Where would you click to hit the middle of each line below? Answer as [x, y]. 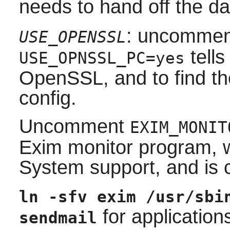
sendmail [58, 218]
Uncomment [74, 127]
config [45, 98]
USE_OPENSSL [72, 37]
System [51, 168]
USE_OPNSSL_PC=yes [102, 59]
